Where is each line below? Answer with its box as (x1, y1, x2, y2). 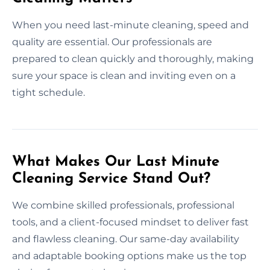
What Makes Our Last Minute (12, 154, 219, 169)
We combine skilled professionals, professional (12, 199, 234, 211)
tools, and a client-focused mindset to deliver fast (12, 216, 249, 228)
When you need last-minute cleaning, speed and (12, 19, 249, 31)
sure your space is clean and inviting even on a (12, 69, 236, 81)
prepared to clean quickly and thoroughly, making (12, 52, 254, 64)
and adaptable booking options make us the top (12, 250, 246, 262)
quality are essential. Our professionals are (12, 36, 212, 48)
